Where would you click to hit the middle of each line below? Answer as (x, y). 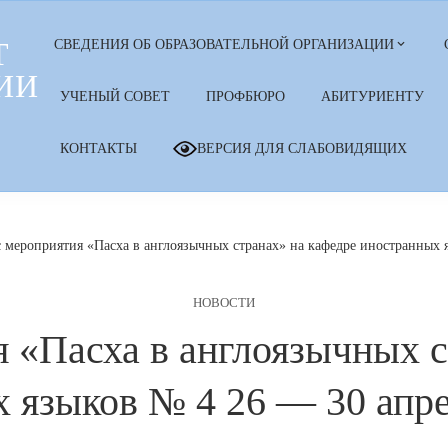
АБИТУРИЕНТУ (373, 96)
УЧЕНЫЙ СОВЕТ (115, 96)
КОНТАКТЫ (99, 148)
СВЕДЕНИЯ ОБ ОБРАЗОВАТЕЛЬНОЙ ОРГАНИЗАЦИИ (224, 44)
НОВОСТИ (224, 303)
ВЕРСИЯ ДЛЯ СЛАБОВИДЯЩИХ (302, 148)
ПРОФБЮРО (246, 96)
